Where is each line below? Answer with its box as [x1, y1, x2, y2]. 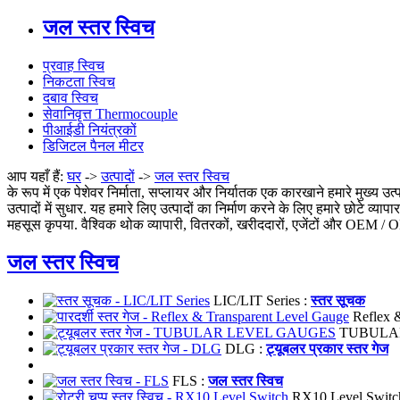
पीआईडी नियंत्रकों [43, 121, 137, 137]
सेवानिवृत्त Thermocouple [43, 105, 178, 121]
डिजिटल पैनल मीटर [43, 137, 144, 154]
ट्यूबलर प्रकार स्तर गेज [266, 340, 388, 356]
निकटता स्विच [43, 73, 115, 89]
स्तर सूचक [311, 292, 365, 308]
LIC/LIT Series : [210, 292, 311, 308]
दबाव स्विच [43, 89, 98, 105]
